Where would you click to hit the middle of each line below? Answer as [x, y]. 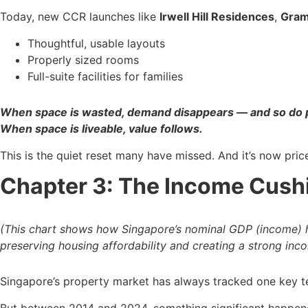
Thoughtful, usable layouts [96, 43]
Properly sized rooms [83, 59]
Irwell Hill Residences [217, 17]
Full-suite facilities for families [105, 76]
